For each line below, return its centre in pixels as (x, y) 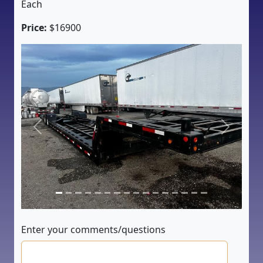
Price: (34, 28)
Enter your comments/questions (93, 230)
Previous (56, 133)
